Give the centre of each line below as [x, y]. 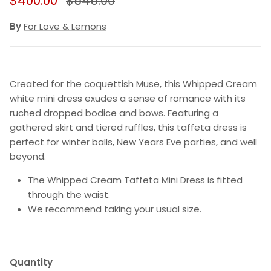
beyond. [28, 156]
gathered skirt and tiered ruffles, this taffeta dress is [128, 127]
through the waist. [69, 194]
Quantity [31, 262]
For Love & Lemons [65, 26]
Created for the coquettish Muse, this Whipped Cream [133, 83]
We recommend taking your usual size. [115, 209]
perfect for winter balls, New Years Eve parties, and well [133, 142]
